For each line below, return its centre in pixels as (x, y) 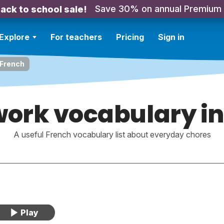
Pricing (130, 37)
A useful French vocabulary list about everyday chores (112, 134)
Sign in (171, 37)
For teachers (76, 37)
